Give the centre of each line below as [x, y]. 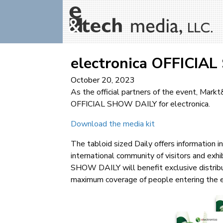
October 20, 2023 [103, 80]
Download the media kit [113, 124]
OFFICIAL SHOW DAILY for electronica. [140, 104]
